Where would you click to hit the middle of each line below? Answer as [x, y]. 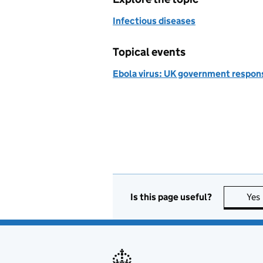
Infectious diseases [154, 21]
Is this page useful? [171, 197]
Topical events [149, 52]
